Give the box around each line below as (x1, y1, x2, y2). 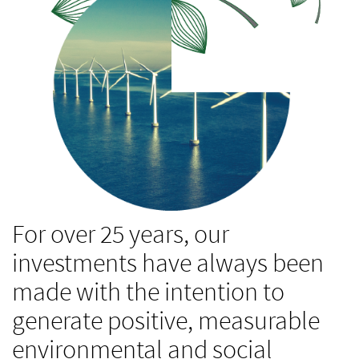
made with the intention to (12, 276, 284, 308)
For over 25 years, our (12, 218, 229, 250)
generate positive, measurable (12, 305, 320, 337)
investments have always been (12, 247, 324, 279)
